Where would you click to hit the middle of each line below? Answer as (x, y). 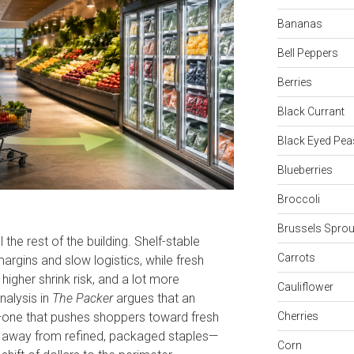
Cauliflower (305, 286)
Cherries (298, 316)
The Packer (83, 298)
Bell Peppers (307, 53)
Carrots (296, 257)
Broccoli (298, 199)
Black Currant (311, 111)
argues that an (154, 298)
